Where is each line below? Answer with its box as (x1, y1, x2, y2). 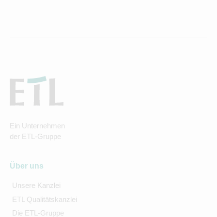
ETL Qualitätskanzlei (12, 195, 77, 203)
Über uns (10, 162, 44, 170)
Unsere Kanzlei (12, 181, 61, 190)
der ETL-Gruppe (10, 132, 61, 141)
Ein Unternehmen (10, 122, 65, 130)
